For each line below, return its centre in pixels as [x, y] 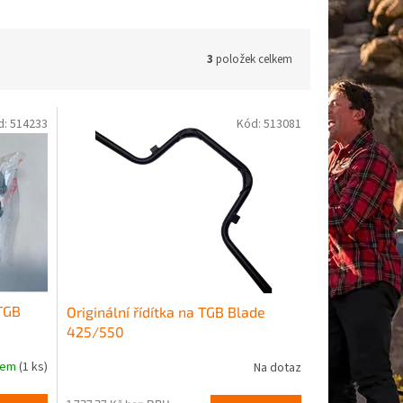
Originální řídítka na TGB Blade [166, 311]
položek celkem [253, 59]
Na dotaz [277, 368]
